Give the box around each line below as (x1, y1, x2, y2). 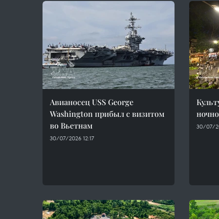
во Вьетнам (50, 120, 93, 131)
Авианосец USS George (50, 97, 133, 107)
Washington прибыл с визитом (50, 109, 165, 119)
